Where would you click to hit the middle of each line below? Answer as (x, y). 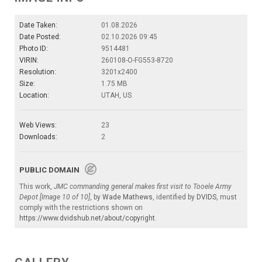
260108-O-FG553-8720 (137, 60)
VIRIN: (29, 60)
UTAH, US (116, 95)
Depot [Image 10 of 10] (55, 197)
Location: (34, 95)
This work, (37, 186)
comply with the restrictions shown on (81, 207)
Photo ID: (34, 48)
